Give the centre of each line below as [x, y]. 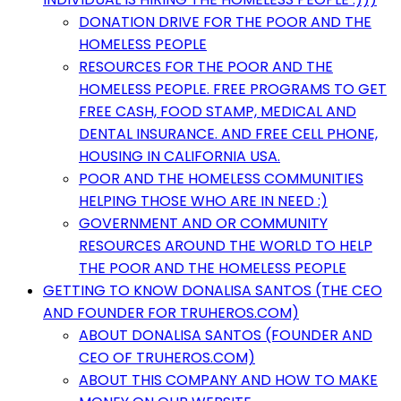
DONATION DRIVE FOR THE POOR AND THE [225, 22]
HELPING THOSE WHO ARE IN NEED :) [203, 201]
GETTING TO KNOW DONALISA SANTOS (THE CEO [213, 290]
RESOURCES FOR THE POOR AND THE [206, 67]
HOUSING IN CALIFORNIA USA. [179, 156]
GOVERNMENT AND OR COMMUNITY [203, 223]
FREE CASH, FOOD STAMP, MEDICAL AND [218, 111]
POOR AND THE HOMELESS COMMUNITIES [221, 179]
